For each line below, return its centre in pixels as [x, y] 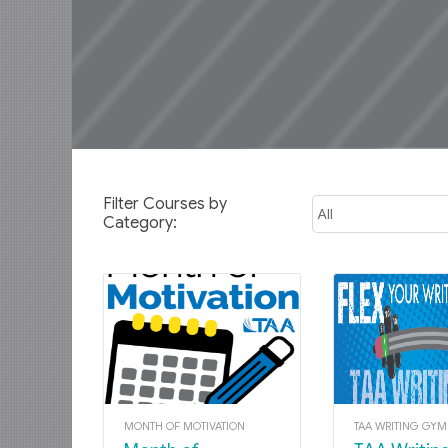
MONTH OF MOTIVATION [184, 426]
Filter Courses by [165, 204]
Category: [140, 223]
